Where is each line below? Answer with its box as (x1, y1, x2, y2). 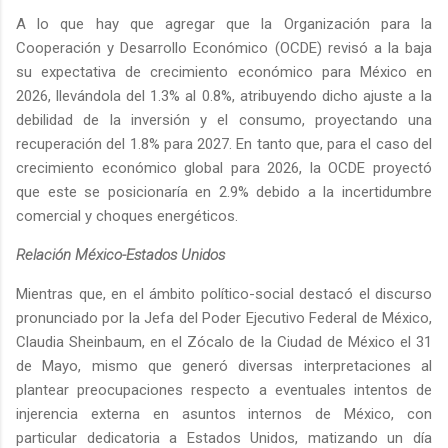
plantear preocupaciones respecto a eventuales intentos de (16, 381, 432, 400)
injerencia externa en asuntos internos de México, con (16, 405, 432, 424)
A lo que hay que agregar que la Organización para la (16, 15, 432, 34)
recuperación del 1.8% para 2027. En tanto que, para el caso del (16, 135, 432, 154)
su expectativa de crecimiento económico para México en (16, 63, 432, 82)
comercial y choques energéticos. (16, 207, 238, 226)
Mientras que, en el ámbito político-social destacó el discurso (16, 285, 432, 304)
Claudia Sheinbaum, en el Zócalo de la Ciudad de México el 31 (16, 333, 432, 352)
